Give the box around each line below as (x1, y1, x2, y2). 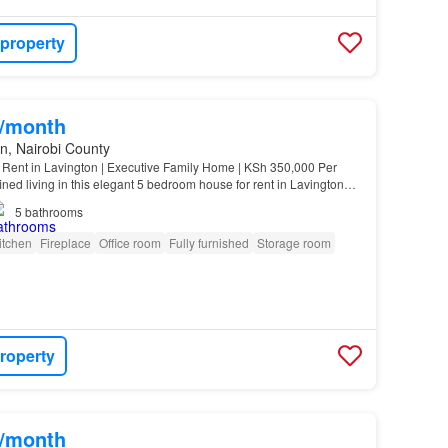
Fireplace (39, 233, 91, 251)
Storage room (256, 233, 331, 251)
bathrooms (24, 202, 83, 220)
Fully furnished (168, 233, 249, 251)
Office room (98, 233, 161, 251)
